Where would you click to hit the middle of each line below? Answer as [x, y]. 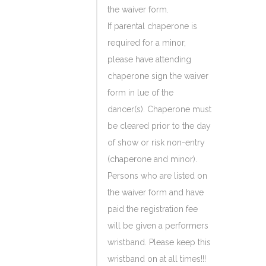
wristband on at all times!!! [157, 259]
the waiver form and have [156, 192]
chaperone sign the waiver [158, 76]
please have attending [149, 59]
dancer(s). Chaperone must [159, 109]
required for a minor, [147, 43]
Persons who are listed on [157, 176]
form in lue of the [140, 93]
